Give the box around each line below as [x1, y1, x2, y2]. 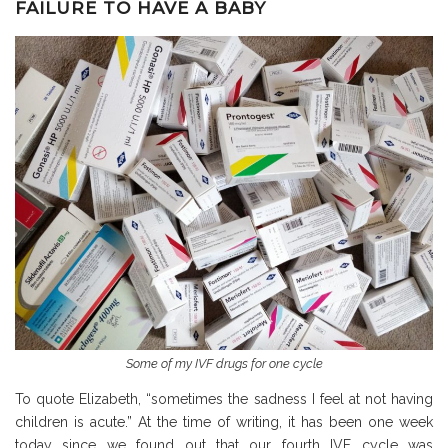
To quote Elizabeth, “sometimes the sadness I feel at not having [15, 390, 433, 407]
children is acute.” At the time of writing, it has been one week [15, 413, 433, 430]
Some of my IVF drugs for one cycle [125, 355, 323, 371]
